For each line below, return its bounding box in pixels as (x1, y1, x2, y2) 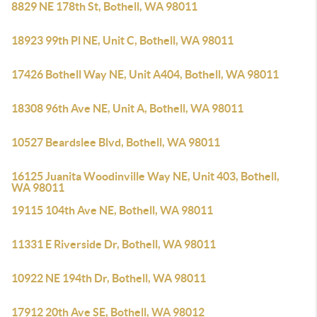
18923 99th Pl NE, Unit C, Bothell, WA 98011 (11, 34, 234, 47)
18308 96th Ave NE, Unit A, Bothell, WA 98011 (11, 102, 243, 115)
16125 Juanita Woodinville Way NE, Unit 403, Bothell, (11, 170, 279, 183)
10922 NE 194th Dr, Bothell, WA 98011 (11, 272, 206, 284)
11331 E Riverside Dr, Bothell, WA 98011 (11, 238, 216, 250)
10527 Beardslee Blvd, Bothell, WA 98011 (11, 136, 220, 149)
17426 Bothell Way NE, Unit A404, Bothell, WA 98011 (11, 68, 279, 81)
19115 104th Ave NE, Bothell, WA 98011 (11, 204, 213, 217)
